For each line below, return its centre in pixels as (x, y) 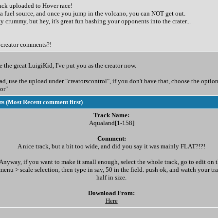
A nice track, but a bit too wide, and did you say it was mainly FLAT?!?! (111, 146)
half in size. (111, 177)
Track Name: (111, 115)
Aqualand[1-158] (111, 123)
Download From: (111, 193)
